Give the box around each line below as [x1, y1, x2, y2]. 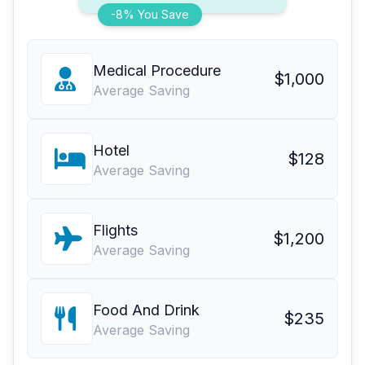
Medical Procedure [93, 62, 221, 80]
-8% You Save [111, 7, 189, 22]
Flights [93, 222, 138, 240]
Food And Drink [93, 301, 200, 319]
